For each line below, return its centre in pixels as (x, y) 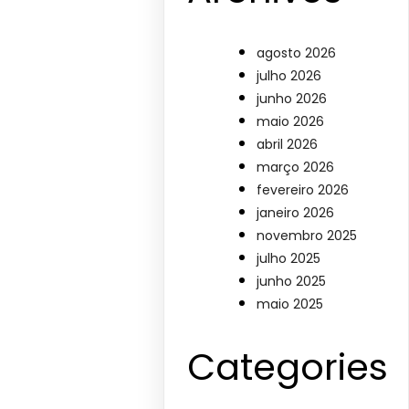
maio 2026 (291, 121)
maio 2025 (290, 304)
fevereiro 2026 (303, 189)
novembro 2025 (307, 235)
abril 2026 (288, 144)
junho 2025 (292, 281)
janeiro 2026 (296, 212)
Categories (288, 367)
